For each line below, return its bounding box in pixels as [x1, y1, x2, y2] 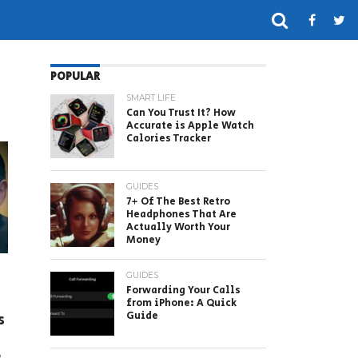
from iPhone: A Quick [126, 296, 237, 311]
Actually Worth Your [126, 220, 230, 235]
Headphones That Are [126, 207, 237, 222]
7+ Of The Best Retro [126, 194, 230, 209]
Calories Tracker [126, 131, 211, 146]
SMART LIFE [126, 93, 176, 103]
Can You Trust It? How [126, 105, 236, 121]
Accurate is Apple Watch [126, 118, 254, 133]
